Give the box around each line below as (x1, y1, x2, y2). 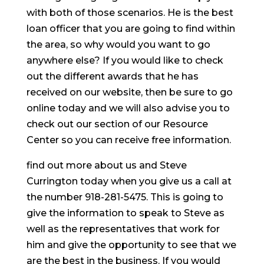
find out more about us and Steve (26, 160, 187, 171)
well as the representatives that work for (26, 223, 220, 235)
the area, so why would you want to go (26, 39, 210, 50)
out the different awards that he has (26, 71, 199, 82)
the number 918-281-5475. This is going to (26, 192, 223, 203)
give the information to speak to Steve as (26, 207, 225, 219)
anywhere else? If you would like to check (26, 55, 223, 66)
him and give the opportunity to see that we (26, 239, 236, 250)
